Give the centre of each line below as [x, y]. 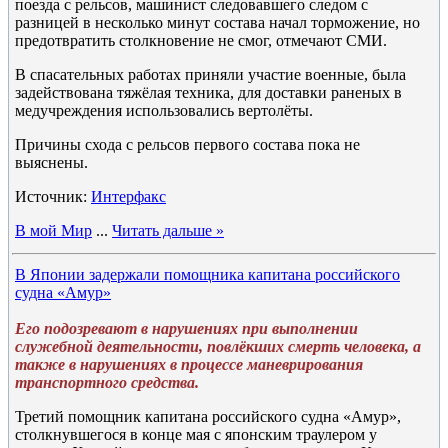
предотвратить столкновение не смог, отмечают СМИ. [201, 40]
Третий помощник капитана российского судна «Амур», [208, 416]
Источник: [53, 196]
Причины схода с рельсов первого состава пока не [187, 144]
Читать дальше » [168, 230]
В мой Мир [53, 230]
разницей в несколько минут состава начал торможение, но [217, 22]
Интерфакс [128, 196]
